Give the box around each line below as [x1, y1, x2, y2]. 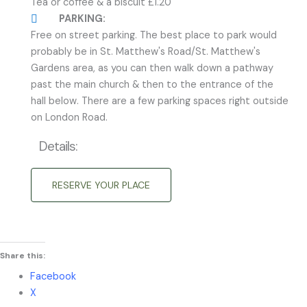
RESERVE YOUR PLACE [52, 179, 150, 191]
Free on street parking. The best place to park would [31, 29, 277, 42]
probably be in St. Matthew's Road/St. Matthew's [31, 45, 260, 58]
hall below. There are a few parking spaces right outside [31, 95, 288, 108]
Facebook [29, 270, 76, 283]
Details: [39, 138, 77, 155]
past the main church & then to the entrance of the [31, 78, 273, 91]
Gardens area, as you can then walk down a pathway [31, 62, 273, 75]
